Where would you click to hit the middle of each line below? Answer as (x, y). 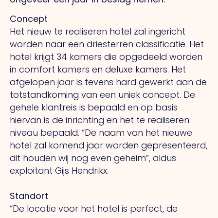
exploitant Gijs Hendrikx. (62, 171)
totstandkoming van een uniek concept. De (102, 95)
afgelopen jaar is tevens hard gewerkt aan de (108, 82)
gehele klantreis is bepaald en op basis (94, 108)
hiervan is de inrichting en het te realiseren (100, 120)
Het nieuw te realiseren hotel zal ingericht (98, 32)
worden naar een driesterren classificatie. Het (107, 44)
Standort (29, 196)
